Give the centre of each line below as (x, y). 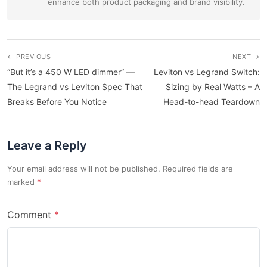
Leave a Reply (47, 145)
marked (22, 181)
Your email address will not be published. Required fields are (120, 168)
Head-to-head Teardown (212, 101)
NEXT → (246, 56)
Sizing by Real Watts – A (213, 86)
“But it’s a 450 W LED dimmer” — (71, 72)
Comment (29, 214)
